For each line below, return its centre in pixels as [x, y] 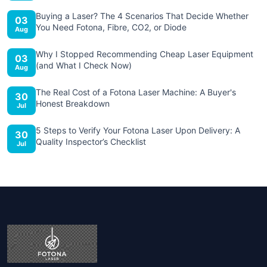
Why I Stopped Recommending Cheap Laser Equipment [145, 54]
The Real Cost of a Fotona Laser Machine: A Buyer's [136, 92]
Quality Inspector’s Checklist [91, 141]
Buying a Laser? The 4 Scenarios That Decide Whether [142, 15]
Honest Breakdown [73, 103]
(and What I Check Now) [84, 65]
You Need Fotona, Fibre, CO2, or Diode [111, 27]
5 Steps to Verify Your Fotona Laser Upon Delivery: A [138, 130]
